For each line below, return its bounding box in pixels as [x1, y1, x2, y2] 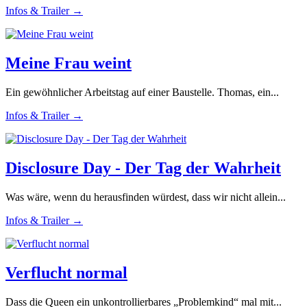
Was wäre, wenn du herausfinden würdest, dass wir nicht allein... [5, 191, 286, 203]
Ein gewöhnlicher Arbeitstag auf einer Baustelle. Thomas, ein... [5, 86, 279, 98]
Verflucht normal [5, 263, 127, 282]
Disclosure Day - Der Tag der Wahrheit [5, 158, 281, 177]
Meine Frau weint [5, 53, 132, 72]
